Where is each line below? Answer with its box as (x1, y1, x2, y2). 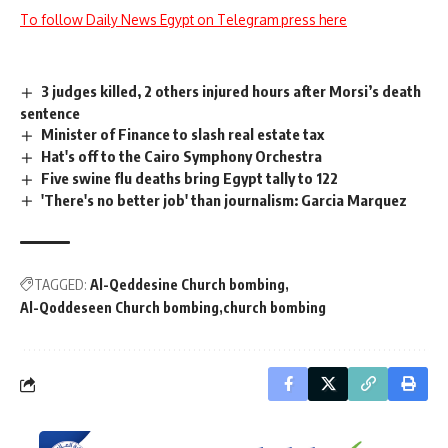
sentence (20, 103, 80, 122)
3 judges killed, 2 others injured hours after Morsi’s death (41, 82, 422, 100)
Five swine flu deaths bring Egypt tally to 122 (41, 168, 339, 187)
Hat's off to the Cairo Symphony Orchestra (41, 146, 323, 165)
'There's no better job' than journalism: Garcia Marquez (41, 190, 408, 209)
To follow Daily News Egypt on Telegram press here (20, 11, 347, 28)
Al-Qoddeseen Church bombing (20, 299, 219, 317)
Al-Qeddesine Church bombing (90, 276, 285, 294)
